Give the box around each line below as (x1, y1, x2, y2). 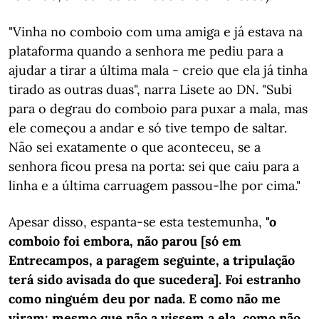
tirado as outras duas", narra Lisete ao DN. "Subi (9, 81, 292, 98)
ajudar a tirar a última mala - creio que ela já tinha (9, 62, 308, 78)
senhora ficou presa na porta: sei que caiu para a (9, 158, 299, 174)
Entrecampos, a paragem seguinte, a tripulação (9, 252, 295, 268)
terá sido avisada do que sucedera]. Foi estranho (9, 271, 300, 288)
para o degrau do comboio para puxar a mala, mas (9, 100, 308, 117)
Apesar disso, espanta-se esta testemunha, (9, 214, 266, 230)
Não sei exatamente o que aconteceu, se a (9, 139, 261, 155)
